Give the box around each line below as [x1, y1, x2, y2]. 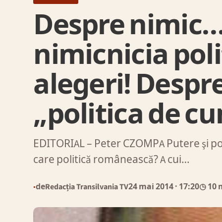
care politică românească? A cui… [33, 152, 190, 167]
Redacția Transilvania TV [45, 181, 129, 192]
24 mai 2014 [128, 181, 175, 192]
